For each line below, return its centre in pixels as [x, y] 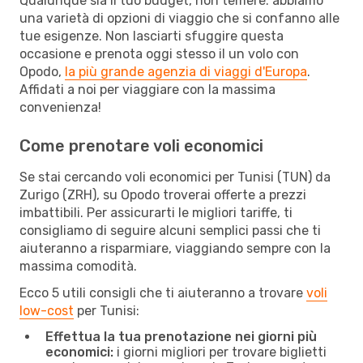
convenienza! [60, 107]
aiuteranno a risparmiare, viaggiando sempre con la [175, 248]
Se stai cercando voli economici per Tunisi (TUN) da [175, 177]
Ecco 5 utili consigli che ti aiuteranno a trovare [163, 293]
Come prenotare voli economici [141, 145]
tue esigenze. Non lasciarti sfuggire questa [152, 36]
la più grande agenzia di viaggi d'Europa [186, 71]
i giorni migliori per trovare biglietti [220, 352]
